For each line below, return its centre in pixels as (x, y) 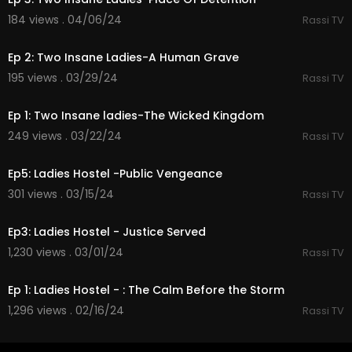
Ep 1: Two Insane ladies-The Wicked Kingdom (136, 115)
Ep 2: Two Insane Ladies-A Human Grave (123, 57)
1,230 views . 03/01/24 (66, 252)
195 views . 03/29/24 (63, 78)
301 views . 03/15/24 (61, 194)
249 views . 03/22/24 (65, 136)
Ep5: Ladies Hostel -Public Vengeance (115, 174)
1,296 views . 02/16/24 (66, 310)
